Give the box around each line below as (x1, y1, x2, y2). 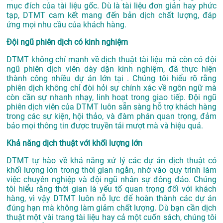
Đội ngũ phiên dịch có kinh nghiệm (6, 37, 128, 47)
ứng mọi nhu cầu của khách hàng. (6, 20, 126, 30)
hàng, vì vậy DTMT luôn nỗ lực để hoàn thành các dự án (6, 194, 217, 204)
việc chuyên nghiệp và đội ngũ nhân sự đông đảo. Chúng (6, 175, 217, 185)
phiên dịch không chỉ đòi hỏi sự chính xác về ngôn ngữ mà (6, 83, 217, 93)
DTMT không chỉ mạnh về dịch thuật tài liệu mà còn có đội (6, 55, 217, 65)
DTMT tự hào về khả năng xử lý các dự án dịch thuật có (6, 156, 217, 166)
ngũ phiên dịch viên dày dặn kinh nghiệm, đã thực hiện (6, 64, 217, 74)
